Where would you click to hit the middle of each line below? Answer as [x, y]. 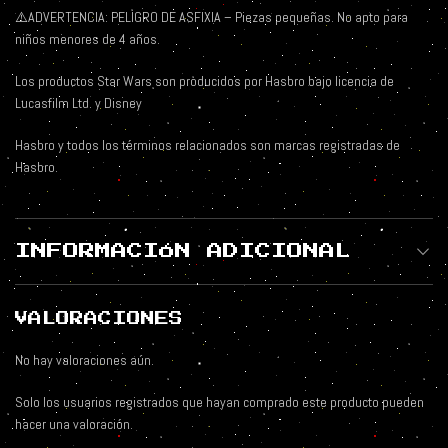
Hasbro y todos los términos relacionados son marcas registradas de [207, 145]
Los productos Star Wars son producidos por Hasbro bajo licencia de [204, 81]
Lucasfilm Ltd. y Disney [78, 103]
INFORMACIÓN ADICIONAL [183, 251]
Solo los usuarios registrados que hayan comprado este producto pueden [219, 402]
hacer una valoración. [74, 424]
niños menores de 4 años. [87, 39]
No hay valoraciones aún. [84, 360]
